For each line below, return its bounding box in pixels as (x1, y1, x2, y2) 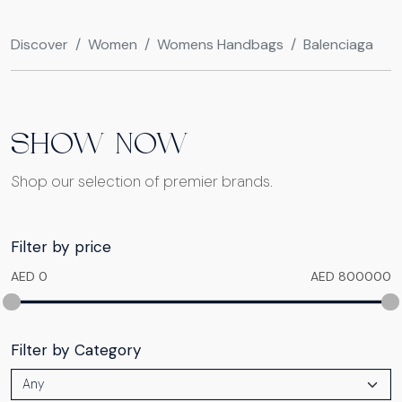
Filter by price (11, 236, 111, 257)
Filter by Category (11, 339, 142, 360)
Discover (11, 34, 68, 54)
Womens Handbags (157, 34, 284, 54)
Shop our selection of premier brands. (11, 170, 273, 191)
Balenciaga (303, 34, 373, 54)
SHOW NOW (11, 130, 188, 160)
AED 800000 (310, 267, 391, 284)
